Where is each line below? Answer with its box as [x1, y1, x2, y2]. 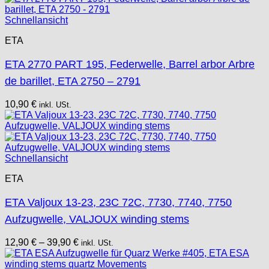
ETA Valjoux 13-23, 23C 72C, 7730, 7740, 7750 [5, 196, 232, 208]
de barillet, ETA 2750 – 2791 [5, 74, 141, 87]
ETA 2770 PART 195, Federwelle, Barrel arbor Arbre [5, 58, 255, 70]
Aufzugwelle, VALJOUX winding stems [5, 213, 189, 225]
